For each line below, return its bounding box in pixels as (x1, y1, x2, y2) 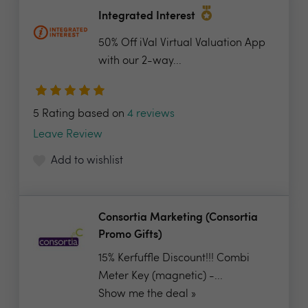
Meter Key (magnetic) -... (98, 271, 223, 282)
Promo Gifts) (98, 230, 162, 241)
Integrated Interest (98, 11, 198, 23)
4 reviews (127, 109, 175, 120)
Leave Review (33, 129, 102, 140)
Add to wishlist (51, 155, 123, 166)
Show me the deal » (98, 289, 196, 300)
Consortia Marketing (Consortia (98, 212, 258, 223)
